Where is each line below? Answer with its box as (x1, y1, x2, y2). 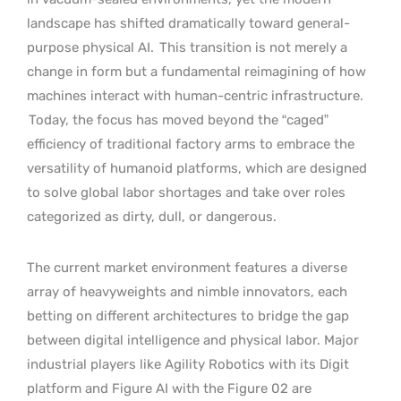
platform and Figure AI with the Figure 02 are (27, 380, 311, 397)
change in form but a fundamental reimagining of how (27, 63, 366, 80)
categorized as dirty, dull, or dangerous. (27, 208, 277, 225)
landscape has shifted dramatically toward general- (27, 14, 350, 31)
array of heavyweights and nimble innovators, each (27, 283, 347, 300)
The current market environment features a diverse (27, 259, 347, 276)
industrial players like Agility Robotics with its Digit (27, 355, 349, 372)
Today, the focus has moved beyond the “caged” (29, 111, 328, 128)
